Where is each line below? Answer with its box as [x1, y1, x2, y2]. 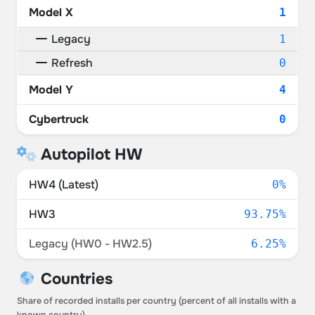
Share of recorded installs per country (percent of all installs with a [17, 295, 296, 307]
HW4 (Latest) [29, 177, 98, 192]
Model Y [29, 82, 73, 97]
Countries [36, 269, 112, 289]
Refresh [49, 56, 93, 70]
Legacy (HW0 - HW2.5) [29, 236, 152, 251]
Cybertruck [29, 112, 89, 127]
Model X [29, 5, 73, 20]
